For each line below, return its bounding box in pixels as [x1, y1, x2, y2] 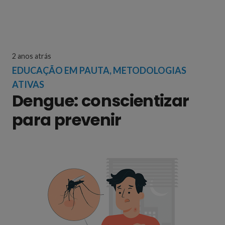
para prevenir [12, 108, 122, 131]
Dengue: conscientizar [12, 89, 189, 112]
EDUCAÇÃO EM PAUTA [12, 65, 109, 76]
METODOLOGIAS [113, 65, 186, 76]
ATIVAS [12, 79, 44, 90]
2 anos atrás [12, 52, 51, 60]
